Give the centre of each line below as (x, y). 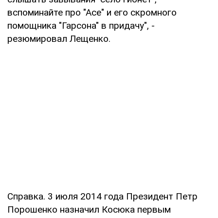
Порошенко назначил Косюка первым (89, 209)
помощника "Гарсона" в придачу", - (81, 25)
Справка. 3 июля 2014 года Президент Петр (102, 196)
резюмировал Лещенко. (59, 38)
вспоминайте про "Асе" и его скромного (92, 12)
